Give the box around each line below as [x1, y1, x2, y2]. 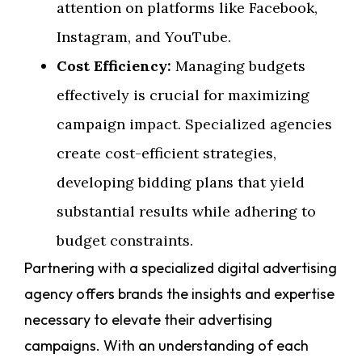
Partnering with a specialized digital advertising [24, 259, 337, 278]
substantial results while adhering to [57, 202, 316, 221]
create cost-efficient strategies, [57, 144, 276, 163]
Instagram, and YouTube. [57, 27, 231, 47]
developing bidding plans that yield [57, 173, 305, 192]
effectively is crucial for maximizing [57, 86, 309, 105]
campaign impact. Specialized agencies [57, 115, 332, 134]
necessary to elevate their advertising [24, 310, 272, 330]
